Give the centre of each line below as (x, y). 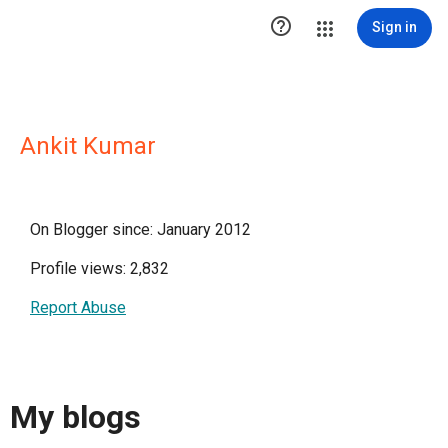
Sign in (394, 27)
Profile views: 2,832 (99, 268)
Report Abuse (78, 307)
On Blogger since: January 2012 (140, 229)
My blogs (75, 417)
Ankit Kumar (88, 146)
